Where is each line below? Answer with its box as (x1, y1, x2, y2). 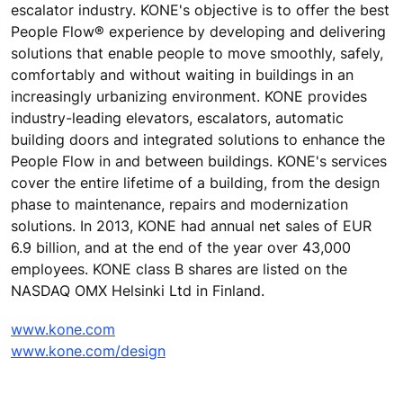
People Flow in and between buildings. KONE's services (11, 152, 387, 171)
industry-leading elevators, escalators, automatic (11, 109, 344, 128)
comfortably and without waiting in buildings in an (11, 66, 354, 85)
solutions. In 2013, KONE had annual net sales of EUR (11, 217, 372, 236)
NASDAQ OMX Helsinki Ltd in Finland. (11, 282, 264, 300)
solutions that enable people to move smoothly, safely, (11, 44, 383, 63)
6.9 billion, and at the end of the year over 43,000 (11, 238, 351, 257)
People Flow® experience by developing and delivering (11, 22, 386, 41)
